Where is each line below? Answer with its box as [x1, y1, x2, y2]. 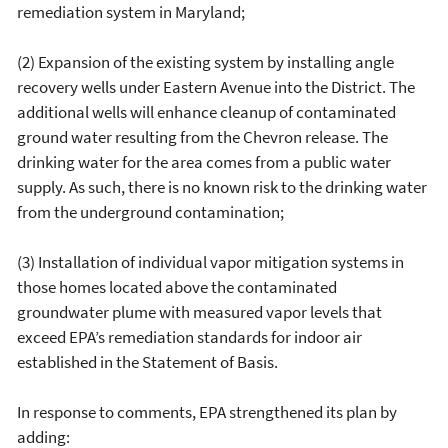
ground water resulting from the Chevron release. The [17, 126, 388, 148]
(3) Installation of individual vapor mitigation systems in [17, 251, 404, 273]
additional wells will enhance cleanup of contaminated [17, 101, 396, 123]
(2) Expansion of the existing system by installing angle [17, 51, 394, 73]
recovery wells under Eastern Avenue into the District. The [17, 76, 415, 98]
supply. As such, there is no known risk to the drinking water [17, 176, 427, 198]
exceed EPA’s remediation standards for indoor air [17, 326, 362, 348]
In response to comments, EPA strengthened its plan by [17, 401, 397, 423]
